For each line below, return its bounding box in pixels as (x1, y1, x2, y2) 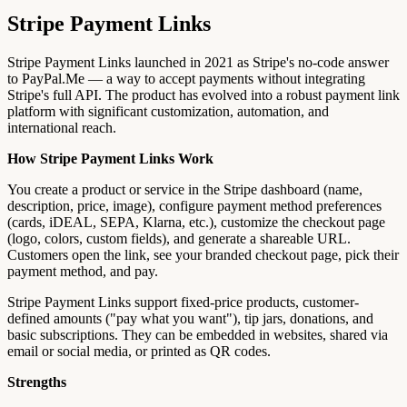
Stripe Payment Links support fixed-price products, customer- (7, 293, 359, 310)
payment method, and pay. (7, 263, 158, 279)
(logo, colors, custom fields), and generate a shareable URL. (7, 230, 351, 246)
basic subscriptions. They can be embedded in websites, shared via (7, 326, 388, 342)
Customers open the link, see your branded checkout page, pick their (7, 246, 399, 263)
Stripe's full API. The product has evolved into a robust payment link (7, 86, 400, 103)
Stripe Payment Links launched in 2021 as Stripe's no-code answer (7, 54, 389, 70)
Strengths (7, 373, 66, 390)
